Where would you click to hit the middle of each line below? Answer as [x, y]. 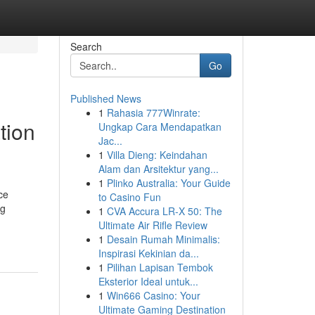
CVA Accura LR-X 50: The [164, 211]
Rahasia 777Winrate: [153, 112]
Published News [105, 98]
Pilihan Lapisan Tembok [160, 267]
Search [86, 46]
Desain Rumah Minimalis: [163, 239]
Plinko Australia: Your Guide [168, 183]
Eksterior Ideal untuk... [148, 281]
